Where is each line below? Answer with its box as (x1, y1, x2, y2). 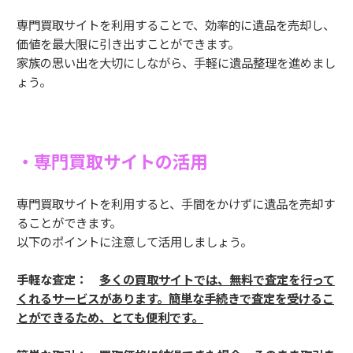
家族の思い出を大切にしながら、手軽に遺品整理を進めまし (17, 54, 336, 72)
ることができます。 (17, 214, 121, 232)
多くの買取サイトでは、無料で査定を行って (99, 270, 335, 288)
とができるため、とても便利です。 (17, 308, 203, 326)
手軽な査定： (17, 270, 99, 288)
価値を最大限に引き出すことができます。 (17, 35, 240, 53)
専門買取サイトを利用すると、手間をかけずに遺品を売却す (17, 195, 335, 213)
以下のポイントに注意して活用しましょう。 (17, 232, 252, 251)
